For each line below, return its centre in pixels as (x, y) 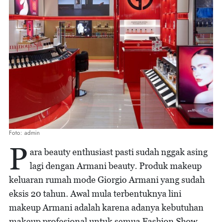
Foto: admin (24, 133)
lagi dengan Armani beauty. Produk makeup (116, 166)
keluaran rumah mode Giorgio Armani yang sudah (107, 180)
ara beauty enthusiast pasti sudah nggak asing (119, 152)
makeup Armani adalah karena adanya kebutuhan (106, 207)
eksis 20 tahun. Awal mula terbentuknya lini (95, 194)
